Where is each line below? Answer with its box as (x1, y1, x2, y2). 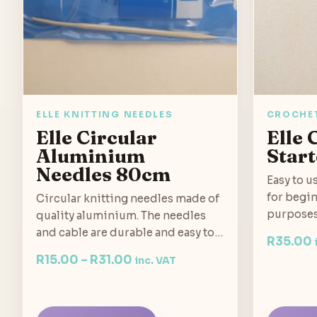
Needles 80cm (36, 162, 171, 187)
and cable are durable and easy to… (36, 226, 223, 240)
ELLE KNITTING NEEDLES (36, 109, 173, 120)
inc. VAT (134, 255, 176, 267)
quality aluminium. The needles (36, 209, 206, 223)
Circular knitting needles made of (36, 192, 219, 206)
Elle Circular (36, 125, 157, 150)
